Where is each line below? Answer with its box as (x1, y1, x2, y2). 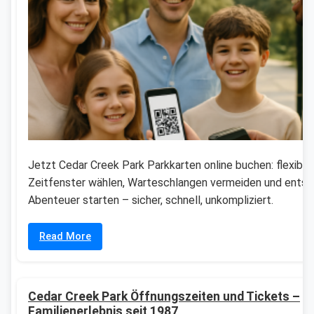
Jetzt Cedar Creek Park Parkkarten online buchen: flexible (28, 158, 312, 172)
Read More (39, 231, 91, 243)
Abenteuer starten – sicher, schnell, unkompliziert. (28, 193, 273, 207)
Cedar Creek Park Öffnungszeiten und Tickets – (28, 289, 300, 304)
